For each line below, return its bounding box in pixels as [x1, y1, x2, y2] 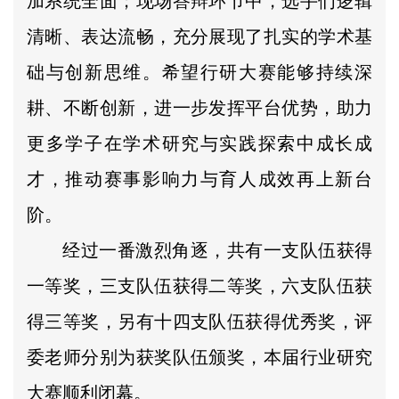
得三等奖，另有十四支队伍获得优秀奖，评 [27, 311, 372, 331]
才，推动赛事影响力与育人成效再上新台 [27, 168, 372, 189]
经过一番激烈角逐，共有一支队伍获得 [62, 240, 372, 260]
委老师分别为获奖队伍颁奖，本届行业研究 [27, 346, 372, 367]
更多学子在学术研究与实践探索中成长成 [27, 133, 372, 153]
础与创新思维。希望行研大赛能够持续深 [27, 61, 372, 82]
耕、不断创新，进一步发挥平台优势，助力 [27, 97, 372, 118]
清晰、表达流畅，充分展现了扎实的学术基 [27, 26, 372, 46]
